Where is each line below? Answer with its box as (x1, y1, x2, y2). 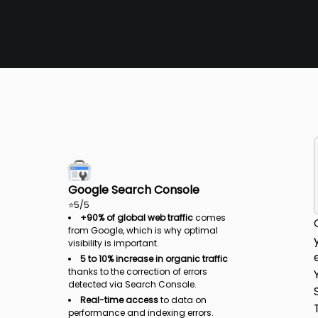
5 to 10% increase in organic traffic (80, 253, 228, 265)
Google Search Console (68, 182, 199, 198)
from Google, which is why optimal (68, 224, 218, 236)
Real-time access (80, 294, 158, 306)
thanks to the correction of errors (68, 265, 207, 278)
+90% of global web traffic (80, 212, 193, 224)
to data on (158, 294, 207, 306)
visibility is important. (68, 237, 159, 249)
